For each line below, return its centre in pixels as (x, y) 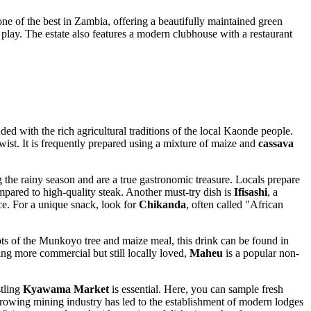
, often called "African (235, 205)
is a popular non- (261, 253)
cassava (276, 144)
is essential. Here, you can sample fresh (196, 289)
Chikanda (162, 205)
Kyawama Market (66, 289)
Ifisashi (251, 192)
